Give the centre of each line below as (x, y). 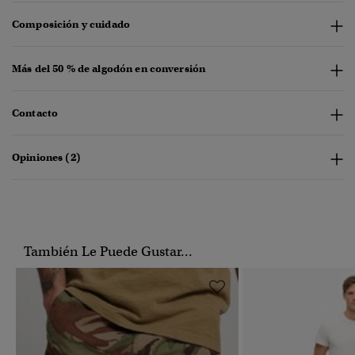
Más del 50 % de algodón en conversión (109, 69)
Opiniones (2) (46, 158)
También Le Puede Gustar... (108, 252)
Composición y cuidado (71, 25)
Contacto (35, 113)
